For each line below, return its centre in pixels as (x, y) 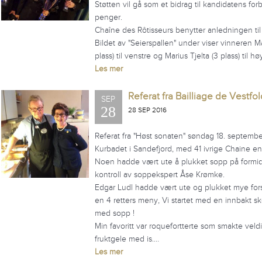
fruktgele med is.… (127, 239)
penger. (108, 17)
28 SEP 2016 (147, 110)
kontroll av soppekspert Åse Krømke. (159, 175)
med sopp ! (114, 213)
